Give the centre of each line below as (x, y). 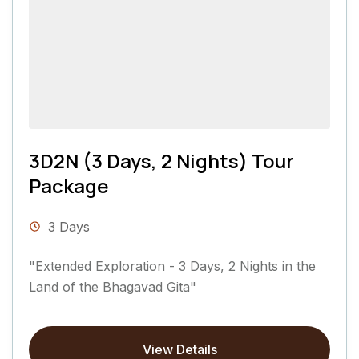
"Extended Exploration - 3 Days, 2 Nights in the (172, 266)
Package (69, 185)
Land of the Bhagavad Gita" (113, 286)
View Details (179, 349)
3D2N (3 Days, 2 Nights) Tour (161, 160)
